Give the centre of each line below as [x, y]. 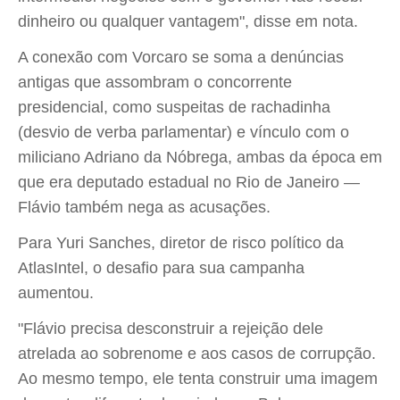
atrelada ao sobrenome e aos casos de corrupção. [197, 354]
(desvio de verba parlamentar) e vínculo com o [183, 132]
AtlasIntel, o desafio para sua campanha [161, 268]
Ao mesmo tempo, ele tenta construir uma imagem [198, 379]
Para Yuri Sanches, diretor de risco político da [181, 243]
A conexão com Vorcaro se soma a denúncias [181, 57]
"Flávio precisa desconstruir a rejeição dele [171, 329]
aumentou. [56, 293]
